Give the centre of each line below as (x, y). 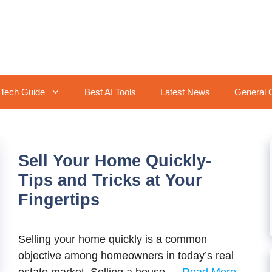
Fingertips (59, 200)
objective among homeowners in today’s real (126, 256)
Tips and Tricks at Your (110, 180)
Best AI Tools (110, 92)
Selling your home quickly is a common (113, 239)
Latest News (185, 92)
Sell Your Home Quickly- (115, 161)
